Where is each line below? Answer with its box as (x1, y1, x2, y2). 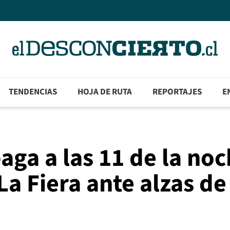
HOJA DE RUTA (78, 86, 132, 99)
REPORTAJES (152, 86, 202, 99)
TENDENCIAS (9, 86, 57, 99)
